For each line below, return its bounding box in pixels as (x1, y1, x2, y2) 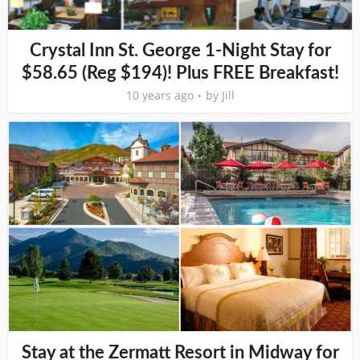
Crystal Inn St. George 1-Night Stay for (29, 42, 331, 60)
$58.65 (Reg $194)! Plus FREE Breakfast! (21, 64, 339, 83)
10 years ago (125, 88, 194, 104)
